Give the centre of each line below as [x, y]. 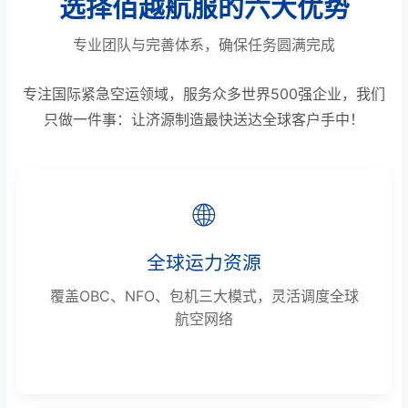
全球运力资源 [204, 262]
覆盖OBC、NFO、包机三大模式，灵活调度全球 [204, 296]
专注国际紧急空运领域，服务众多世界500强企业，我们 [204, 93]
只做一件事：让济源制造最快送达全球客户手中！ [204, 119]
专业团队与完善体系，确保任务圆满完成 [204, 44]
